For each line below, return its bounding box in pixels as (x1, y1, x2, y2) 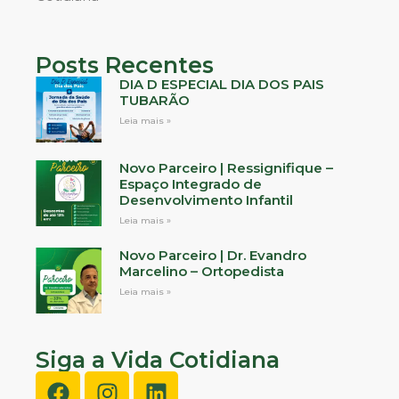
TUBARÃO (118, 92, 190, 110)
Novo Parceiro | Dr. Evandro (118, 247, 306, 265)
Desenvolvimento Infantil (118, 191, 293, 209)
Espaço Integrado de (118, 175, 262, 193)
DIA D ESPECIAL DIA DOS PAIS (118, 76, 324, 94)
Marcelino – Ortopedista (118, 263, 284, 281)
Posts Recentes (36, 52, 214, 79)
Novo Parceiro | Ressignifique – (118, 159, 333, 177)
